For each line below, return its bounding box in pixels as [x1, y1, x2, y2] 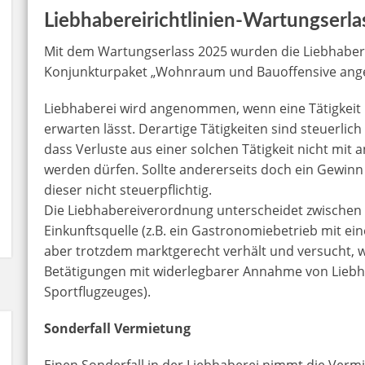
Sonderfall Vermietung [44, 319, 191, 337]
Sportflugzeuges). [44, 282, 152, 301]
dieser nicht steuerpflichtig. [44, 180, 213, 199]
